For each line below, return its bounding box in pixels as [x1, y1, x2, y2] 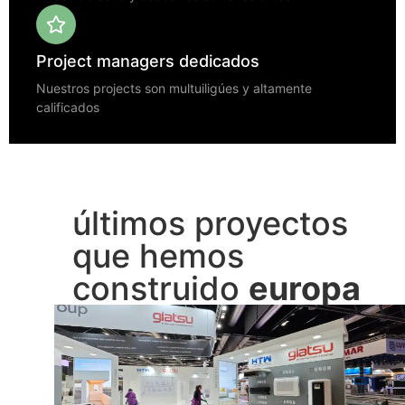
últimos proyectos [72, 202, 348, 243]
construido [72, 268, 249, 308]
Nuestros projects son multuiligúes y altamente [36, 80, 312, 96]
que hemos [72, 235, 244, 276]
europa [249, 268, 361, 308]
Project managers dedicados [36, 51, 259, 71]
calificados [36, 99, 99, 115]
